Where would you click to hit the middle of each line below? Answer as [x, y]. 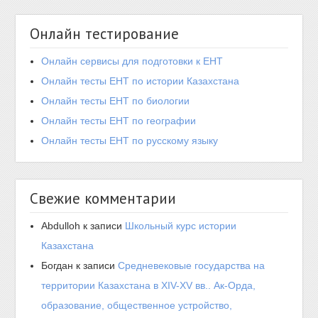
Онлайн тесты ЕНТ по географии [119, 121]
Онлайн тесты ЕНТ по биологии [116, 101]
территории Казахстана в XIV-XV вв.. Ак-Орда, [149, 285]
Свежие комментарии [103, 198]
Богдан [57, 265]
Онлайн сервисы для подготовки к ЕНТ [132, 61]
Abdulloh [61, 226]
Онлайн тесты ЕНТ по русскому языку [130, 141]
